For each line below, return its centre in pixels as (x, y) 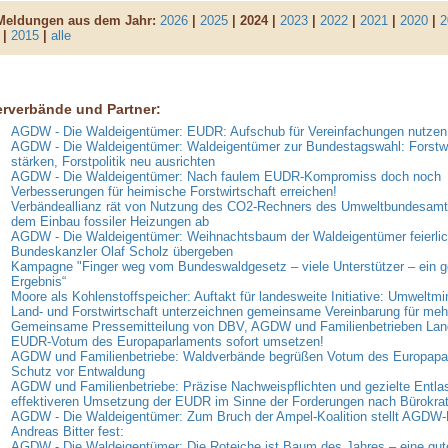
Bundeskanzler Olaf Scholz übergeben (121, 252)
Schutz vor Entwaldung (77, 372)
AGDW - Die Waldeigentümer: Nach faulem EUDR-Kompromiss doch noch (225, 177)
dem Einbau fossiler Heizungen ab (109, 222)
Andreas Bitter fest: (67, 432)
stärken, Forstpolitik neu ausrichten (112, 162)
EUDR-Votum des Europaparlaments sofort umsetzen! (167, 342)
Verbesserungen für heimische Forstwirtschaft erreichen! (173, 192)
